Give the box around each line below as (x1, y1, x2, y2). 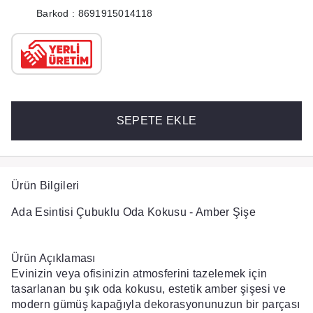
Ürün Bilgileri (11, 180, 80, 191)
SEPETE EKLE (116, 115, 197, 126)
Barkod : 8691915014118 (36, 8, 153, 19)
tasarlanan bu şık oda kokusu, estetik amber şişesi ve (11, 283, 286, 295)
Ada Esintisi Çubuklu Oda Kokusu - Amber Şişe (11, 206, 259, 218)
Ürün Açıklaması (11, 252, 96, 264)
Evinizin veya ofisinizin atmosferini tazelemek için (11, 268, 268, 279)
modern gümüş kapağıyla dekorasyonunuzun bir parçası (11, 298, 300, 310)
